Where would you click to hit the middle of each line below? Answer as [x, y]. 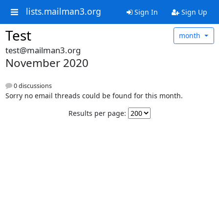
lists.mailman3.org [63, 11]
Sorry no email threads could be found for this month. [94, 95]
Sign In [145, 12]
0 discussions [32, 86]
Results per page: [97, 113]
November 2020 [47, 63]
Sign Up [193, 12]
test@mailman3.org [43, 50]
